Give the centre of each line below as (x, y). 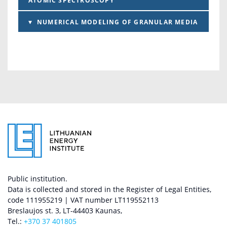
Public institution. (37, 178)
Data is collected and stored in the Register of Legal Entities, (109, 189)
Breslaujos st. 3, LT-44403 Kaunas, (65, 210)
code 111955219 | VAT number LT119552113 (83, 200)
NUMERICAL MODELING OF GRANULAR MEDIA (118, 22)
